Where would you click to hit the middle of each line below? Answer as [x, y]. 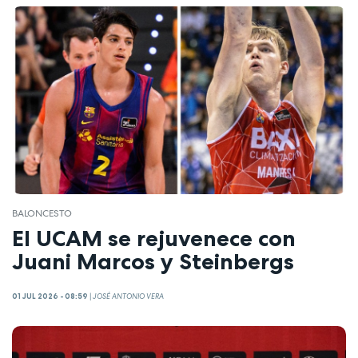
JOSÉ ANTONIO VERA [128, 297]
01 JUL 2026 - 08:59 [50, 297]
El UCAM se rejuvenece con [154, 238]
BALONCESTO [42, 214]
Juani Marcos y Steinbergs [153, 261]
